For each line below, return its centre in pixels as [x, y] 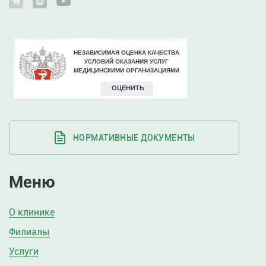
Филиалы [29, 232]
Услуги [24, 251]
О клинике [32, 212]
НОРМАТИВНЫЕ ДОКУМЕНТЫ [134, 138]
